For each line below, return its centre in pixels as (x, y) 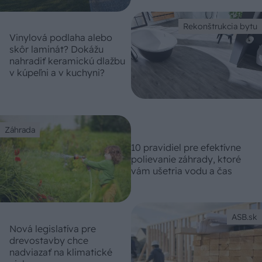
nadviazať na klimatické (61, 252)
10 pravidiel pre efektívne (186, 147)
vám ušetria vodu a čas (182, 170)
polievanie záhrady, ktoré (186, 159)
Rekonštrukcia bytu (220, 26)
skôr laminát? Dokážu (56, 49)
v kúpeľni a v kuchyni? (57, 73)
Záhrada (20, 130)
